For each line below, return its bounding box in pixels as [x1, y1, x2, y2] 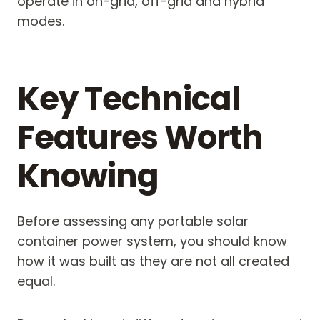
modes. [17, 12, 64, 31]
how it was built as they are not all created [17, 252, 289, 271]
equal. [17, 272, 55, 291]
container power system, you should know [17, 232, 287, 251]
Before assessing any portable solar [17, 212, 249, 231]
